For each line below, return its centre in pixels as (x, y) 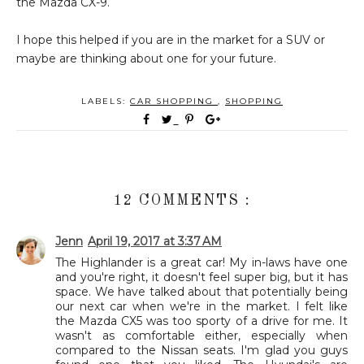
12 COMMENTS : (182, 200)
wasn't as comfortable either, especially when (201, 335)
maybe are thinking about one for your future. (146, 58)
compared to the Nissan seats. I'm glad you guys (201, 350)
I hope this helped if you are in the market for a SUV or (171, 39)
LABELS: (106, 101)
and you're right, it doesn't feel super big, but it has (201, 277)
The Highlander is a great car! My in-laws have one (201, 262)
